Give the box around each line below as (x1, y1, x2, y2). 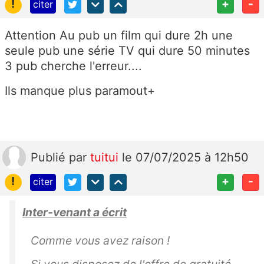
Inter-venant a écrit (22, 205, 127, 220)
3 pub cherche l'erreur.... (5, 59, 146, 74)
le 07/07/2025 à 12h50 (122, 150, 249, 165)
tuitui (90, 150, 122, 165)
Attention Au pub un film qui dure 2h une (5, 28, 233, 43)
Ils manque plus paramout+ (5, 84, 155, 98)
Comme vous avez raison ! (31, 233, 170, 248)
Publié (31, 150, 69, 165)
